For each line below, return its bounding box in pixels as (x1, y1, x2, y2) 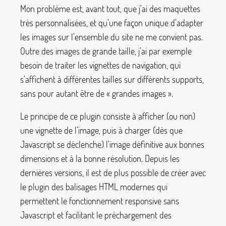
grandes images (112, 87, 166, 99)
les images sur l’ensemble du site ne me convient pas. (20, 31, 203, 42)
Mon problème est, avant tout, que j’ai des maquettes (20, 3, 200, 14)
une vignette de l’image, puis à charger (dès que (20, 125, 183, 136)
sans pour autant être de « (20, 87, 110, 99)
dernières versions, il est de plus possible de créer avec (20, 167, 206, 179)
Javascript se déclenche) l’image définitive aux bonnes (20, 139, 204, 150)
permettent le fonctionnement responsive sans (20, 195, 179, 207)
